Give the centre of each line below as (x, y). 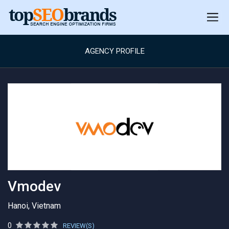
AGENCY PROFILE (114, 51)
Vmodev (34, 186)
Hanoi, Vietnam (34, 206)
